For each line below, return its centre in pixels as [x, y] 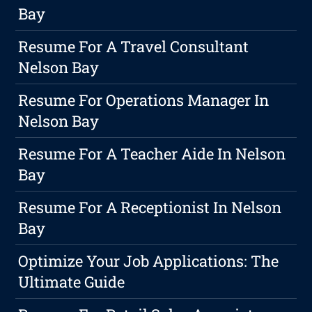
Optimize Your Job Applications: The [149, 261]
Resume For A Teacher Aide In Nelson [152, 154]
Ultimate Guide [72, 282]
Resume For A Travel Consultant [134, 47]
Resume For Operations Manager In [144, 100]
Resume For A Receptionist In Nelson [150, 208]
